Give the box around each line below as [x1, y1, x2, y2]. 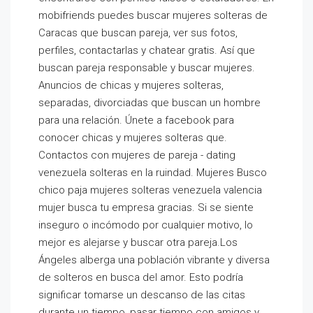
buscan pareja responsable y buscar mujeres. [38, 61, 255, 74]
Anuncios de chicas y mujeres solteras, [38, 79, 224, 92]
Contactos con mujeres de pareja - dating [38, 149, 235, 161]
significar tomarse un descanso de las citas [38, 289, 245, 301]
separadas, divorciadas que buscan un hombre [38, 96, 261, 109]
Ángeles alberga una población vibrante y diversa [38, 254, 270, 266]
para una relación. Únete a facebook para [38, 114, 234, 126]
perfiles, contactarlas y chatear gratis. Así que [38, 44, 255, 57]
